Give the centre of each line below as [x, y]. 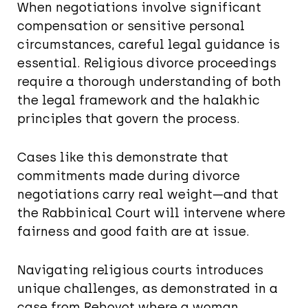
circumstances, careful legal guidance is [148, 45]
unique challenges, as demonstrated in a [147, 289]
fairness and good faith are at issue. [133, 232]
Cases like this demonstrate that [123, 158]
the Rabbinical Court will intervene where [151, 213]
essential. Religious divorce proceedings [147, 64]
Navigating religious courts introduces [140, 271]
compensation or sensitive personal [131, 26]
